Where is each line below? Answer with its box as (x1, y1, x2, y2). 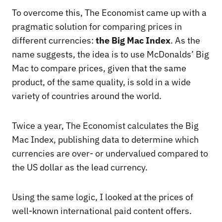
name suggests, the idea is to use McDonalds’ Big (12, 48, 209, 60)
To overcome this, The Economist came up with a (12, 6, 207, 18)
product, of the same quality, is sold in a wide (12, 76, 191, 88)
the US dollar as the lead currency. (12, 161, 150, 173)
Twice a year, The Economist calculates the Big (12, 119, 199, 131)
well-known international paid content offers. (12, 205, 194, 217)
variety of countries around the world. (12, 90, 162, 102)
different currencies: (12, 34, 96, 46)
